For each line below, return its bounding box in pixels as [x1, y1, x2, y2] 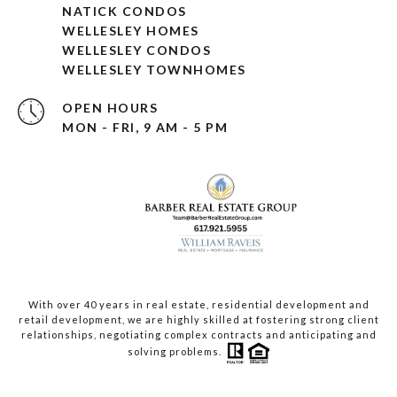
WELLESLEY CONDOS [62, 43, 211, 58]
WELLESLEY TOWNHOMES [62, 62, 246, 78]
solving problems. [127, 346, 227, 358]
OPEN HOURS [62, 100, 158, 116]
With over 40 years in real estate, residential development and [27, 299, 370, 311]
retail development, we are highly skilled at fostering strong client [18, 314, 379, 326]
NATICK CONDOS [62, 4, 187, 19]
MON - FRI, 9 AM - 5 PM [62, 120, 228, 136]
